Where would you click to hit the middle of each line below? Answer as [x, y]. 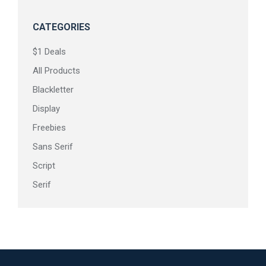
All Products [56, 70]
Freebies [49, 127]
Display [46, 108]
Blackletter [53, 89]
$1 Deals [49, 51]
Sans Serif [53, 146]
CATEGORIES [61, 27]
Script [44, 165]
